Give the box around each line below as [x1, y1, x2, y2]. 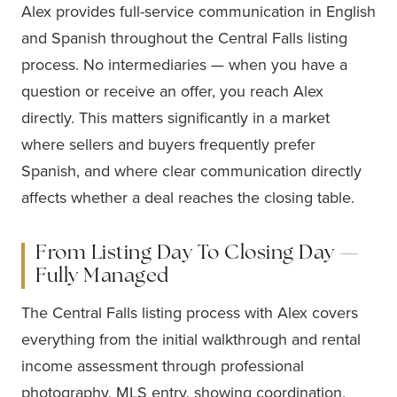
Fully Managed [35, 267, 169, 287]
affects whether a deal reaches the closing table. [21, 186, 354, 208]
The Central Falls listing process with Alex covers [21, 301, 358, 323]
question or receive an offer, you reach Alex [21, 80, 323, 102]
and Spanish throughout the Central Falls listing [21, 27, 347, 49]
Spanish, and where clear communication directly [21, 160, 362, 182]
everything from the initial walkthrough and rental [21, 328, 361, 350]
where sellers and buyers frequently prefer [21, 133, 315, 155]
